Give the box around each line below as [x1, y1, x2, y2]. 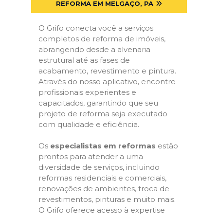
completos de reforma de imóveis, [38, 34, 165, 43]
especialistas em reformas [50, 141, 156, 150]
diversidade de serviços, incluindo [38, 163, 160, 172]
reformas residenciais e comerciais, [38, 173, 166, 182]
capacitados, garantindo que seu [38, 98, 158, 108]
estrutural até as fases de [38, 55, 130, 65]
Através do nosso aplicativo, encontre [38, 76, 176, 86]
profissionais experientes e [38, 87, 136, 97]
